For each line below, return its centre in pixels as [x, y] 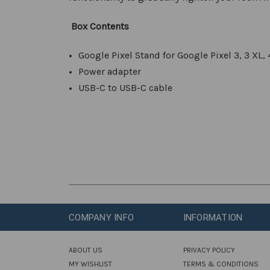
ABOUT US [86, 250]
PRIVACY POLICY [209, 250]
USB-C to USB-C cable [126, 87]
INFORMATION [213, 217]
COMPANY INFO [101, 217]
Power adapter [110, 71]
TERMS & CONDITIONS [221, 264]
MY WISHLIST [90, 264]
